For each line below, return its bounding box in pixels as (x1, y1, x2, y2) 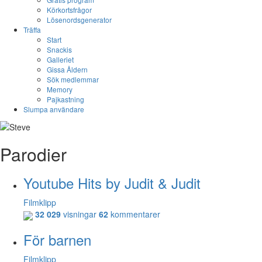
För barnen (23, 229, 91, 250)
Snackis (47, 44, 72, 54)
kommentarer (108, 208, 160, 220)
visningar (61, 208, 99, 220)
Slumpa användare (23, 104, 84, 114)
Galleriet (47, 54, 74, 64)
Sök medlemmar (47, 74, 99, 84)
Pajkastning (47, 94, 84, 104)
